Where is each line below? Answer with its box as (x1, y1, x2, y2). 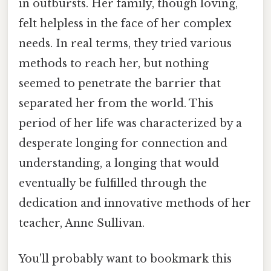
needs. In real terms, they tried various (19, 36, 232, 50)
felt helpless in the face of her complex (19, 16, 232, 30)
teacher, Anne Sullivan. (19, 216, 145, 230)
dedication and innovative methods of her (19, 196, 251, 210)
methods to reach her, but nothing (19, 56, 209, 70)
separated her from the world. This (19, 96, 214, 110)
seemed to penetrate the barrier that (19, 76, 221, 90)
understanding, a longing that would (19, 156, 219, 170)
